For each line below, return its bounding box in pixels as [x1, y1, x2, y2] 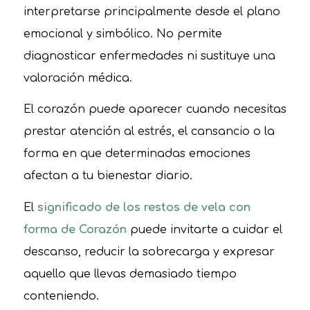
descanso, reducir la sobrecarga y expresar [23, 245, 275, 258]
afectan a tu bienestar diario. [23, 170, 192, 183]
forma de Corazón [23, 223, 127, 236]
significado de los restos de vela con [37, 201, 250, 214]
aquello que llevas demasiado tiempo [23, 267, 237, 280]
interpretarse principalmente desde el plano [23, 5, 280, 18]
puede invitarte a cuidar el [126, 223, 282, 236]
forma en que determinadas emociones [23, 147, 250, 161]
